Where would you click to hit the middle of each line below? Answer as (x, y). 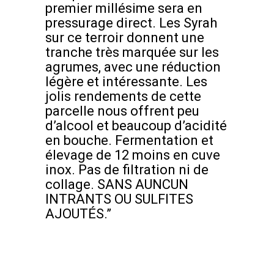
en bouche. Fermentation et (129, 141)
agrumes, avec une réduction (133, 67)
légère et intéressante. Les (126, 82)
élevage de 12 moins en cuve (133, 155)
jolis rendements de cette (123, 97)
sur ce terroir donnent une (125, 38)
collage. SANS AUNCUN (117, 185)
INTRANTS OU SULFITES (119, 199)
